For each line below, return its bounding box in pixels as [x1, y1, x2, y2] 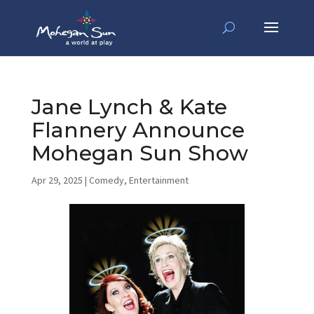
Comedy [88, 174, 124, 186]
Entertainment [128, 174, 189, 186]
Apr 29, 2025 [31, 174, 83, 186]
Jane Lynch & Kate [31, 94, 227, 120]
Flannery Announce [31, 117, 245, 143]
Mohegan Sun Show [31, 140, 248, 166]
